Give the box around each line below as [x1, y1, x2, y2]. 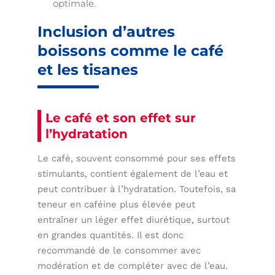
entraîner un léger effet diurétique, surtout [37, 214, 230, 225]
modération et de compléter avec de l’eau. [37, 260, 228, 271]
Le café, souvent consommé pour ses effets [37, 152, 236, 164]
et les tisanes [37, 60, 139, 79]
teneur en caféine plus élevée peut [37, 198, 196, 210]
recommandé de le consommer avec [37, 244, 201, 256]
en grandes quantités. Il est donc [37, 229, 184, 241]
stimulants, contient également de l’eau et [37, 168, 228, 179]
